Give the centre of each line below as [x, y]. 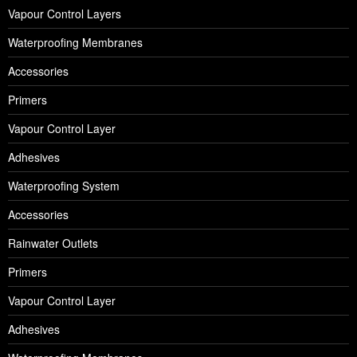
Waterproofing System [64, 186]
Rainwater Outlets [53, 243]
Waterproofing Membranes [75, 43]
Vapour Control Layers [65, 14]
